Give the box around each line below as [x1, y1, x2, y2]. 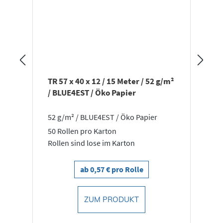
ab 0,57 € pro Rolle [80, 164, 143, 175]
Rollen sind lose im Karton [48, 138, 135, 148]
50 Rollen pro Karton [48, 126, 116, 136]
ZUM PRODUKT [84, 195, 139, 205]
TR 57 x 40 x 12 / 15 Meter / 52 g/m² [48, 76, 174, 87]
